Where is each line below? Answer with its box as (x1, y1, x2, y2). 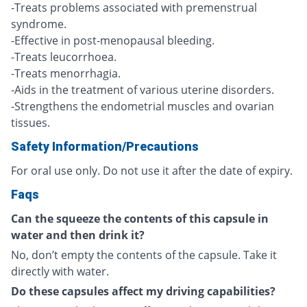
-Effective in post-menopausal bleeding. (11, 33, 214, 49)
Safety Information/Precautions (11, 139, 199, 154)
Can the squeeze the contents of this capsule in (11, 211, 269, 227)
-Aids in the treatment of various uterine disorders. (11, 82, 274, 98)
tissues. (11, 115, 50, 131)
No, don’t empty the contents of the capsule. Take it (11, 247, 277, 263)
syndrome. (11, 16, 66, 32)
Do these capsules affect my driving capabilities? (11, 284, 275, 299)
